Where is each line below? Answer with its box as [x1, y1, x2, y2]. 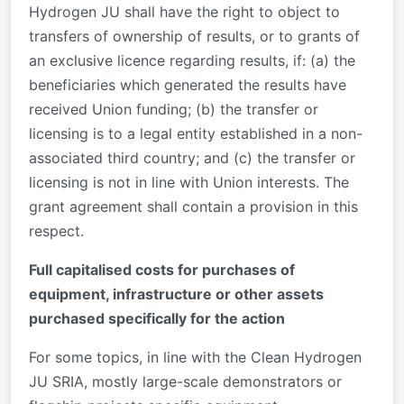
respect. [29, 222, 84, 241]
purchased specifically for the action [29, 309, 285, 328]
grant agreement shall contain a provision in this [29, 197, 358, 216]
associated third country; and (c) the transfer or [29, 149, 355, 168]
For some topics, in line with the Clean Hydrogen [29, 348, 362, 367]
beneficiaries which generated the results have [29, 76, 346, 95]
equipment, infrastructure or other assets [29, 285, 324, 304]
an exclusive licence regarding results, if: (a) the [29, 51, 355, 70]
